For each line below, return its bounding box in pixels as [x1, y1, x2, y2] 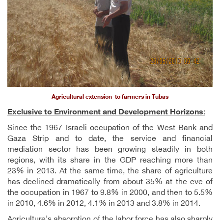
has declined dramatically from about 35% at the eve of [7, 178, 213, 187]
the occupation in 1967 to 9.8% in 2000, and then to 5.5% [7, 189, 213, 198]
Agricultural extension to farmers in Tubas [52, 94, 168, 101]
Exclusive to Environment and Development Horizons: [7, 108, 205, 117]
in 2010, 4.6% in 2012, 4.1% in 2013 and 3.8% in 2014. [7, 199, 200, 209]
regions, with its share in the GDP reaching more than [7, 156, 213, 165]
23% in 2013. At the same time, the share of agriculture [7, 167, 213, 176]
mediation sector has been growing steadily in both [7, 145, 213, 155]
